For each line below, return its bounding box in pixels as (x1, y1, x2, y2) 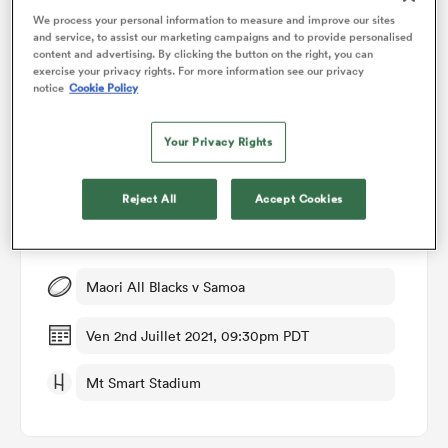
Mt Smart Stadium (86, 373, 201, 392)
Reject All (121, 190, 177, 207)
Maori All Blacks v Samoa (86, 277, 245, 296)
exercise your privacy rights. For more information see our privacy (33, 62, 365, 79)
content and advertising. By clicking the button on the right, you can (33, 45, 374, 62)
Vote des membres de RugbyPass (119, 10, 329, 28)
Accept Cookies (254, 190, 343, 207)
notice (33, 79, 65, 96)
